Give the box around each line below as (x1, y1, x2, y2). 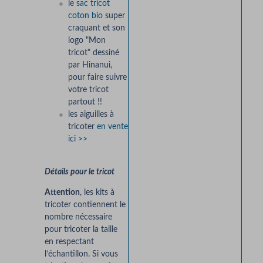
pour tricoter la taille (44, 225, 117, 234)
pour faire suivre (68, 73, 127, 82)
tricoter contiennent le (44, 201, 126, 210)
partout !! (68, 97, 102, 106)
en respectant (44, 238, 94, 247)
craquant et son (68, 23, 125, 32)
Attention (44, 188, 80, 197)
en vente (96, 122, 128, 131)
